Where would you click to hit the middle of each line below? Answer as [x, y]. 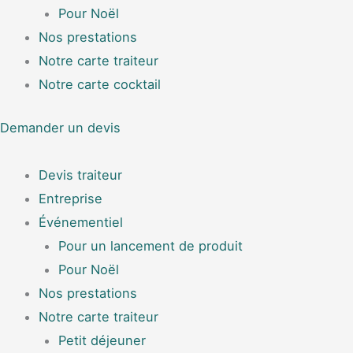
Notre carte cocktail [100, 84]
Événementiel [81, 222]
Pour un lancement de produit [150, 245]
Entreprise [71, 198]
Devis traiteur [81, 175]
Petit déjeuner [102, 340]
